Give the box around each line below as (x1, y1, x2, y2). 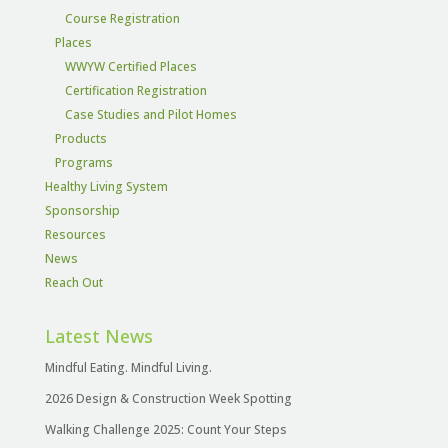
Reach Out (44, 273, 103, 291)
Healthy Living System (44, 177, 168, 195)
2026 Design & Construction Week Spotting (44, 389, 292, 407)
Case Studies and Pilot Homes (64, 105, 237, 123)
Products (54, 129, 107, 147)
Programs (54, 153, 113, 171)
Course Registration (64, 9, 180, 27)
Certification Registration (64, 81, 207, 99)
